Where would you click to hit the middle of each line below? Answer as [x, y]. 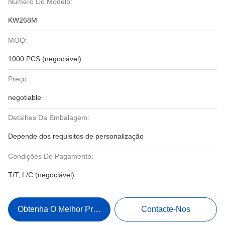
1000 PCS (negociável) [45, 59]
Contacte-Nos [166, 209]
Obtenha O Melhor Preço [62, 209]
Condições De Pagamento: [51, 156]
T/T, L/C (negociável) [41, 175]
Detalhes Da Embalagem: [49, 118]
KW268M [23, 20]
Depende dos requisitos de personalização [76, 136]
